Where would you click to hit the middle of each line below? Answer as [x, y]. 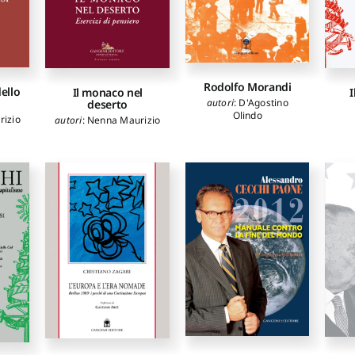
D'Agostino [263, 103]
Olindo [247, 116]
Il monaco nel [107, 92]
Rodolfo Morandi [247, 87]
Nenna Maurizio [124, 120]
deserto [107, 104]
